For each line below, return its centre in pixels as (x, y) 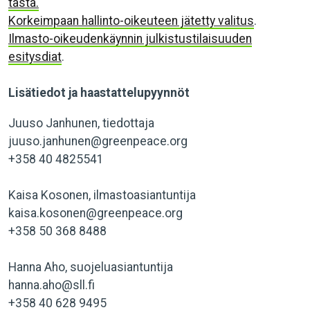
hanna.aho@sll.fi (52, 285)
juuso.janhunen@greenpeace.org (98, 141)
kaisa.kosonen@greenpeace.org (95, 213)
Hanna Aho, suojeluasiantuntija (91, 267)
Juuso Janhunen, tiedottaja (81, 123)
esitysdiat (35, 57)
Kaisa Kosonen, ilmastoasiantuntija (102, 195)
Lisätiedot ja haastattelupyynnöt (100, 93)
